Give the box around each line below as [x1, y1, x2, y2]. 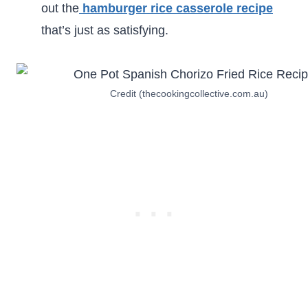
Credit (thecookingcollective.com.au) [109, 88, 268, 99]
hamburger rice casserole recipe [82, 1, 273, 15]
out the [41, 1, 79, 15]
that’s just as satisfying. [41, 23, 168, 37]
